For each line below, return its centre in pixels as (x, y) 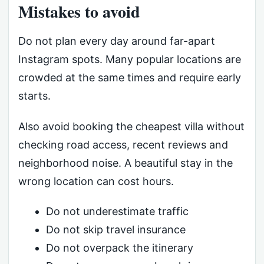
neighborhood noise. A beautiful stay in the (126, 163)
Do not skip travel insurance (115, 230)
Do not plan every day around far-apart (117, 41)
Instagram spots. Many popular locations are (130, 59)
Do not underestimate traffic (117, 212)
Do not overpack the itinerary (119, 248)
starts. (34, 95)
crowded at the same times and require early (130, 77)
